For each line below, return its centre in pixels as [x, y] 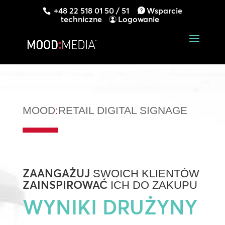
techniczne [81, 19]
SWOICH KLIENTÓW [144, 174]
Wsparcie [164, 11]
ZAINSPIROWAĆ [65, 185]
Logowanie [138, 19]
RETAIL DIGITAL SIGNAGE [123, 110]
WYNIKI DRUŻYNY [110, 207]
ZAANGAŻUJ [56, 173]
